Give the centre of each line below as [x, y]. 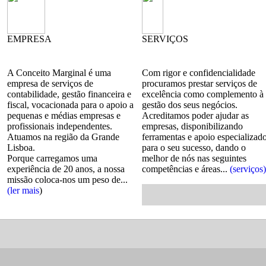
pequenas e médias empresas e [64, 115]
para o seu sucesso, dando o [194, 148]
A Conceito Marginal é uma [59, 73]
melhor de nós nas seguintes [194, 158]
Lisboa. [21, 148]
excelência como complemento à [203, 94]
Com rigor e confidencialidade [199, 73]
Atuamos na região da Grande [63, 137]
